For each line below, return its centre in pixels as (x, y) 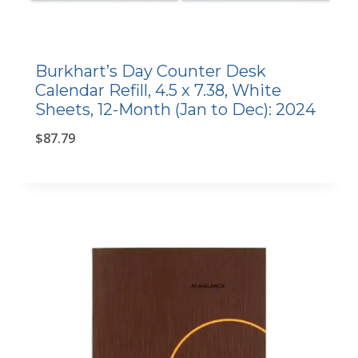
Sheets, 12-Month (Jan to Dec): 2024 (175, 109)
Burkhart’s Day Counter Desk (151, 71)
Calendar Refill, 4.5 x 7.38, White (158, 90)
